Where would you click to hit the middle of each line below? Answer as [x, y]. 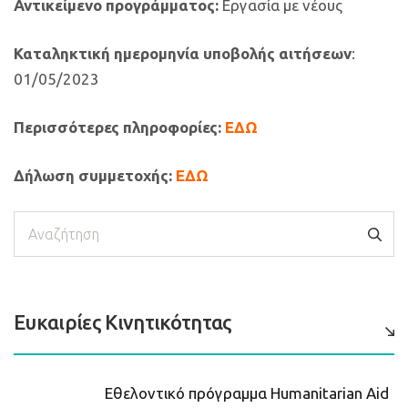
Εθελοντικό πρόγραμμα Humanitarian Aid [247, 393]
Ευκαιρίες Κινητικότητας [123, 321]
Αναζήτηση [51, 222]
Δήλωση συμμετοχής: [95, 175]
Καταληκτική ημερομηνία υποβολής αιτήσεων [183, 53]
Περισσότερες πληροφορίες [116, 127]
